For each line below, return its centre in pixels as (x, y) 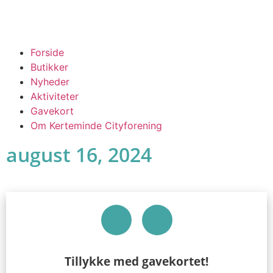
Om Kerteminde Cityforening (96, 126)
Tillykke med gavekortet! (136, 261)
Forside (47, 52)
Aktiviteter (55, 96)
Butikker (49, 67)
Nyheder (50, 82)
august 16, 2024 (79, 154)
